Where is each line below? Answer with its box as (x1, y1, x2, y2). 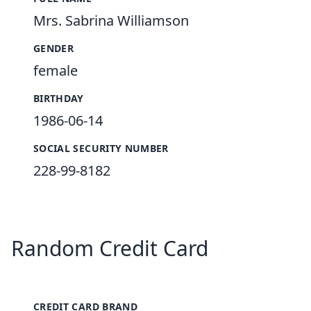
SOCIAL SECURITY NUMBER (33, 142, 169, 155)
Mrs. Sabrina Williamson (33, 11, 189, 30)
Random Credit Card (11, 234, 208, 262)
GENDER (33, 42, 74, 55)
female (33, 61, 78, 80)
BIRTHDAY (33, 92, 84, 105)
